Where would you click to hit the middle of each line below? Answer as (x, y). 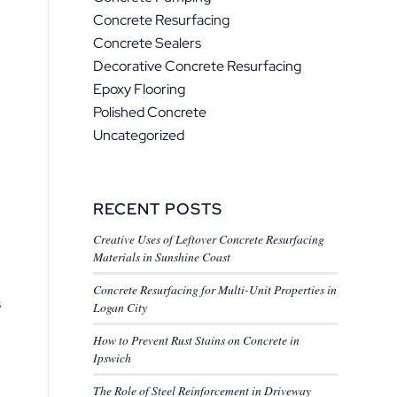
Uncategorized (139, 135)
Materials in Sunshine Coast (162, 257)
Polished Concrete (150, 112)
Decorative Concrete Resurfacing (198, 66)
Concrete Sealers (148, 43)
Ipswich (113, 358)
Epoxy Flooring (140, 89)
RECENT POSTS (158, 209)
